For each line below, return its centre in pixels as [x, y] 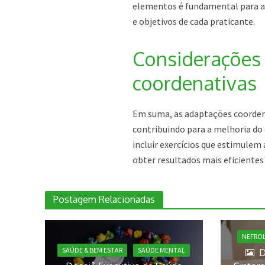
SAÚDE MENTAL [162, 250]
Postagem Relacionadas [104, 199]
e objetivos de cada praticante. [194, 21]
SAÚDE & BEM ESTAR [93, 250]
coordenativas [195, 83]
